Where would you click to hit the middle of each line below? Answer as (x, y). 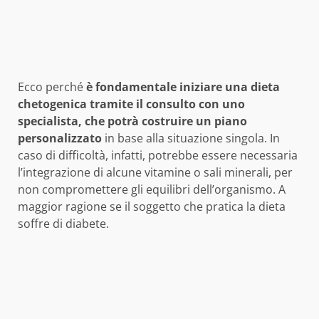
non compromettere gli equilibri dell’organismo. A (152, 190)
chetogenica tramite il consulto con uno (131, 104)
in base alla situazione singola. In (191, 138)
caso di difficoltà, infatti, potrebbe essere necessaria (158, 156)
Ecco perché (52, 87)
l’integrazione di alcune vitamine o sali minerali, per (155, 173)
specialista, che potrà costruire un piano (132, 121)
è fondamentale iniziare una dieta (183, 87)
